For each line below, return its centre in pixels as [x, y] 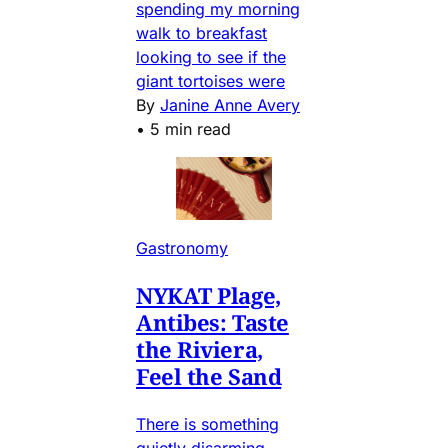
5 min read [190, 128]
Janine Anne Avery [230, 104]
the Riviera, [199, 349]
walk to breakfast [201, 32]
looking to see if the [211, 56]
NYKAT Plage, [208, 295]
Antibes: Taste [212, 322]
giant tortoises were [210, 80]
